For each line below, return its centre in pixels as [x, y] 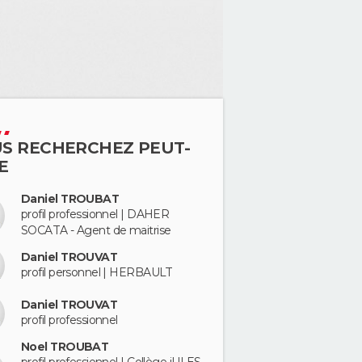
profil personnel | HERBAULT [97, 273]
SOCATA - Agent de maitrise [96, 230]
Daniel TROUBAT [70, 199]
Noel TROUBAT [65, 347]
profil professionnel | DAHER [95, 214]
